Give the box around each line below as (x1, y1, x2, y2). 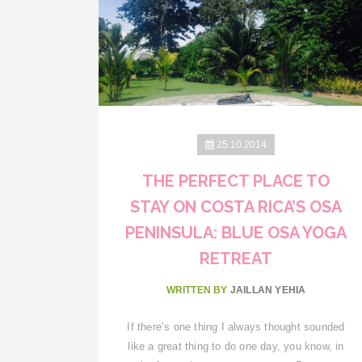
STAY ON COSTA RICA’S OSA (129, 196, 342, 217)
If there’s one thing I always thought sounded (127, 320, 345, 333)
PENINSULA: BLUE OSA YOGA (124, 222, 347, 242)
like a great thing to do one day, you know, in (128, 339, 344, 352)
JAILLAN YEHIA (229, 284, 306, 296)
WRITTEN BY (166, 284, 230, 296)
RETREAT (199, 248, 272, 268)
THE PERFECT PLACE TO (141, 170, 330, 191)
